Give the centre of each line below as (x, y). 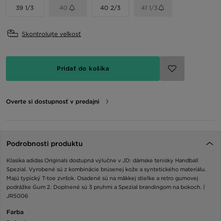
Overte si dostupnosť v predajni (53, 101)
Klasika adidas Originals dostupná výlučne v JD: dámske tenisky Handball (102, 160)
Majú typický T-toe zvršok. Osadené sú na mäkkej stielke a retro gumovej (102, 178)
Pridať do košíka (83, 68)
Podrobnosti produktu (45, 143)
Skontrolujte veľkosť (52, 34)
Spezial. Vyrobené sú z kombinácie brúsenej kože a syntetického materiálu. (106, 169)
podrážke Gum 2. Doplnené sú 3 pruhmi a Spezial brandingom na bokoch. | (106, 187)
